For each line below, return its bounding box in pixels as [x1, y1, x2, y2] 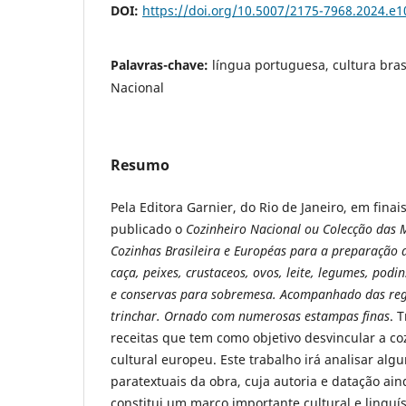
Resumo [111, 154, 169, 175]
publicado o [111, 219, 182, 237]
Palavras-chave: [111, 55, 212, 73]
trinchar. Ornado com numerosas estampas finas [111, 306, 390, 324]
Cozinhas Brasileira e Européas [111, 241, 286, 259]
